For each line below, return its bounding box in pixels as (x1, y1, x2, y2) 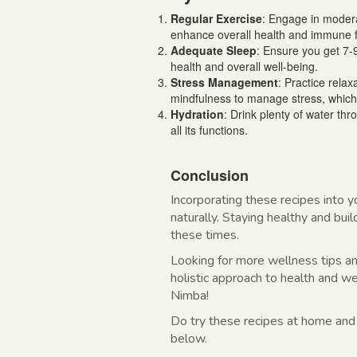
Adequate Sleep (171, 42, 257, 59)
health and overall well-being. (171, 58, 318, 75)
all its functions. (171, 122, 248, 139)
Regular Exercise (171, 10, 262, 27)
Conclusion (171, 165, 249, 186)
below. (171, 330, 207, 348)
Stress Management (171, 74, 278, 91)
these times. (171, 226, 239, 245)
